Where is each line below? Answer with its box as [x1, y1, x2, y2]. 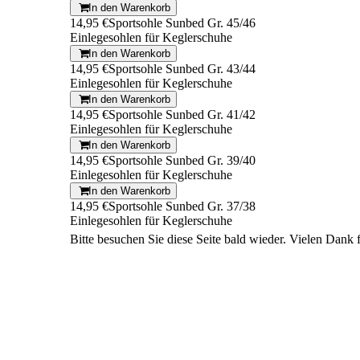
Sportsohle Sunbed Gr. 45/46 [108, 16, 256, 31]
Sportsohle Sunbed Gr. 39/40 [108, 153, 256, 168]
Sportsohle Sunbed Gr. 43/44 [108, 62, 256, 76]
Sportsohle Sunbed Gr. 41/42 [108, 108, 256, 122]
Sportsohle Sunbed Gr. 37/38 [108, 199, 256, 214]
